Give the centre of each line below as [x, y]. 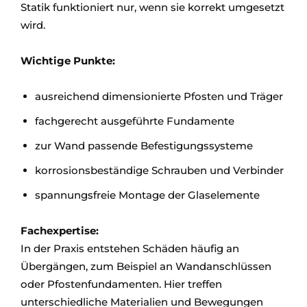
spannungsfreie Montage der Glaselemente [147, 195]
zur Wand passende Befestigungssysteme [144, 146]
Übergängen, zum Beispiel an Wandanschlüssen [146, 266]
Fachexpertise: [63, 231]
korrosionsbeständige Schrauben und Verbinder [159, 170]
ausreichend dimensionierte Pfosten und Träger [159, 96]
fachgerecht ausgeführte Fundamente [135, 121]
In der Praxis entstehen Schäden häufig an [130, 248]
